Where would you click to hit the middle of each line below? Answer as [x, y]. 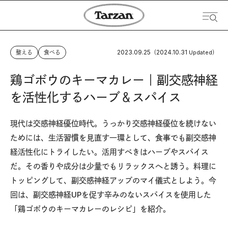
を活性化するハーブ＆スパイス [96, 97]
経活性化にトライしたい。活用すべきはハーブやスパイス [109, 152]
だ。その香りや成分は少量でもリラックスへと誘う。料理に [113, 166]
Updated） [203, 52]
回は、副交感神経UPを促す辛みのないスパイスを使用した [111, 195]
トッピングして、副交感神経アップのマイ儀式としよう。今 [113, 180]
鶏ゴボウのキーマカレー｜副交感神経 [114, 80]
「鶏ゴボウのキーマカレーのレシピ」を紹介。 [90, 209]
